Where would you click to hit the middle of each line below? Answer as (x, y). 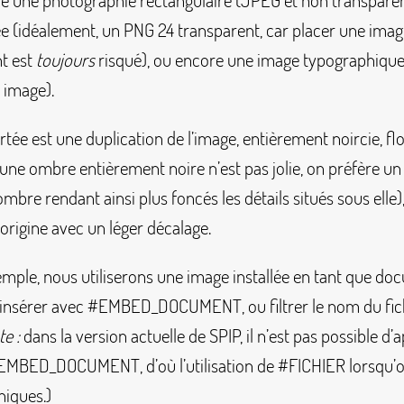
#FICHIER (312, 366)
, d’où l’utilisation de (209, 366)
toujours (65, 60)
